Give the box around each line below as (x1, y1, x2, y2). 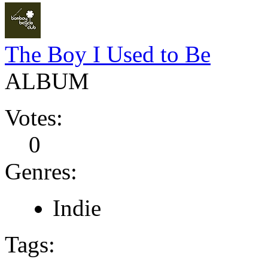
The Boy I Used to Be (5, 41, 211, 67)
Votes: (5, 104, 63, 130)
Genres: (5, 158, 77, 184)
